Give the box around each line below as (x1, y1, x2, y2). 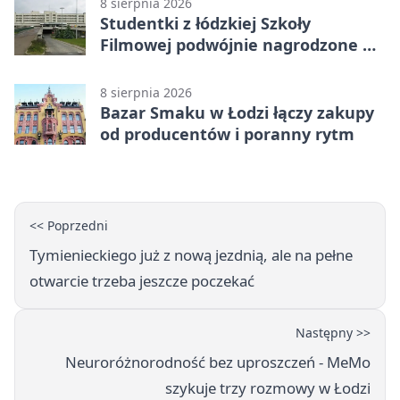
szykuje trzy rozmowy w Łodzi (165, 377, 371, 398)
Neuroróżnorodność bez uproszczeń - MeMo (65, 351, 371, 372)
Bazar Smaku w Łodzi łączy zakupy (100, 101, 374, 123)
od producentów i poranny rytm (100, 122, 354, 145)
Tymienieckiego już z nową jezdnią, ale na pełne (29, 244, 353, 265)
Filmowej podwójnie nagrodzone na (100, 33, 383, 55)
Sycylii (100, 54, 148, 77)
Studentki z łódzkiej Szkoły (100, 12, 311, 34)
